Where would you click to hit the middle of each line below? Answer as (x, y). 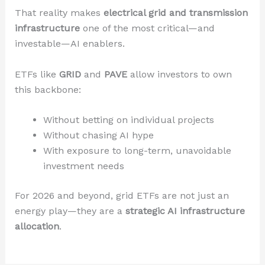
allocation (37, 227)
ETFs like (37, 74)
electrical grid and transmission (175, 13)
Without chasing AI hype (98, 135)
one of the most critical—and (147, 28)
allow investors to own (179, 74)
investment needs (83, 166)
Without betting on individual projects (128, 120)
